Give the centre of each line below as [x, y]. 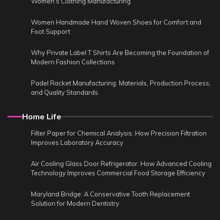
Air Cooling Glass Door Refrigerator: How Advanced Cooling [121, 164]
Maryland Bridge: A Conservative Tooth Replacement [110, 194]
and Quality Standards [65, 93]
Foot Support [51, 32]
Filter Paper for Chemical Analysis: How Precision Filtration [119, 133]
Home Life [42, 117]
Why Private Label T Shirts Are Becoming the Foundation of [120, 53]
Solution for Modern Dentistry [75, 204]
